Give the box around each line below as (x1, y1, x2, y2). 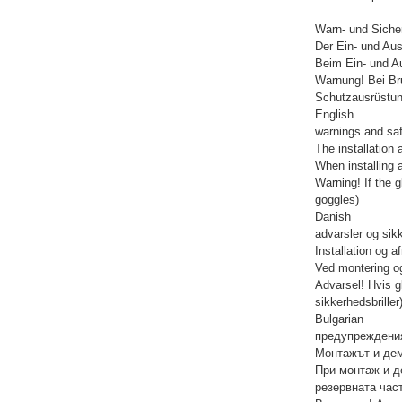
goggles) (315, 193, 359, 207)
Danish (315, 210, 351, 224)
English (315, 108, 354, 122)
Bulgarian (315, 312, 363, 327)
